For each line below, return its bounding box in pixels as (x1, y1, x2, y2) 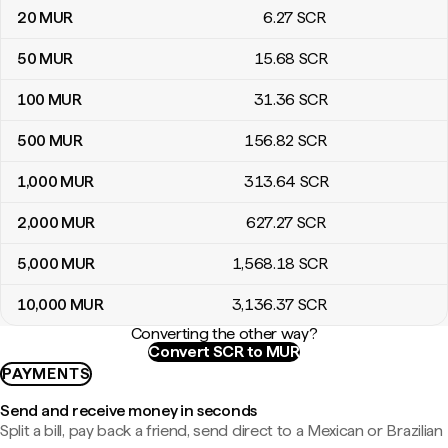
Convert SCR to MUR (148, 342, 300, 361)
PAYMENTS (2, 364, 91, 383)
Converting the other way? (130, 324, 318, 343)
